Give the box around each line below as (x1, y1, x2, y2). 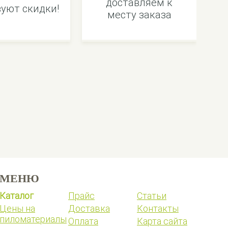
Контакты (137, 203, 179, 214)
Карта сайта (137, 216, 187, 226)
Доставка (68, 203, 110, 214)
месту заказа (107, 9, 172, 21)
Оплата (68, 216, 98, 226)
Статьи (137, 190, 166, 201)
